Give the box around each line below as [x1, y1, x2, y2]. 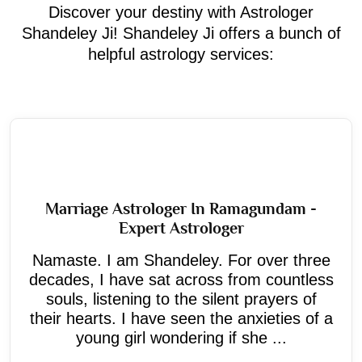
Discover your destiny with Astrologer [48, 2, 314, 21]
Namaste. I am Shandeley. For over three [32, 250, 330, 269]
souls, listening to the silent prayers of [45, 289, 317, 308]
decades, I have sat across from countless [28, 270, 334, 288]
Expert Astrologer [118, 218, 244, 237]
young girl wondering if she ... [75, 328, 287, 347]
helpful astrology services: [88, 44, 274, 63]
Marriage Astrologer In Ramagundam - [45, 199, 317, 217]
